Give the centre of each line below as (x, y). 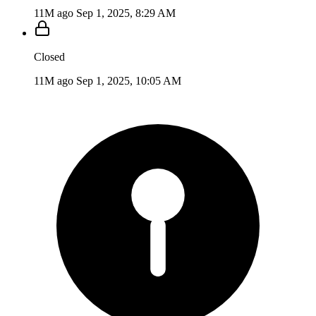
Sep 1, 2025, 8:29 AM (126, 13)
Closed (49, 56)
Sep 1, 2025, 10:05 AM (129, 80)
